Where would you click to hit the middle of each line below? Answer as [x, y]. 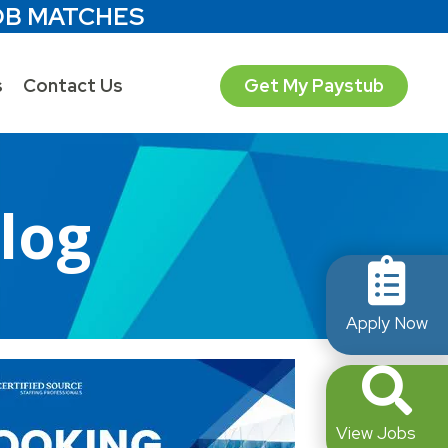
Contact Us [73, 85]
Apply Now [387, 323]
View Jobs [376, 433]
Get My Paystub [314, 85]
